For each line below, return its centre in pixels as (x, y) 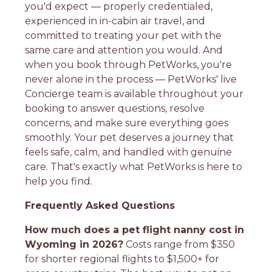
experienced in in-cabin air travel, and (115, 21)
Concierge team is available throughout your (134, 93)
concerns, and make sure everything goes (127, 123)
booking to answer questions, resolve (115, 108)
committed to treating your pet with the (124, 35)
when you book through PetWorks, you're (129, 64)
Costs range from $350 (179, 244)
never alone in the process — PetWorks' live (131, 79)
